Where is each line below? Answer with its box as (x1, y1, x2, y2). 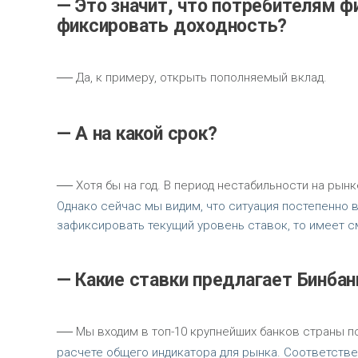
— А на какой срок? (56, 123, 217, 145)
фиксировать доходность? (56, 15, 288, 38)
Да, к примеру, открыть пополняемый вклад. (72, 70, 327, 86)
